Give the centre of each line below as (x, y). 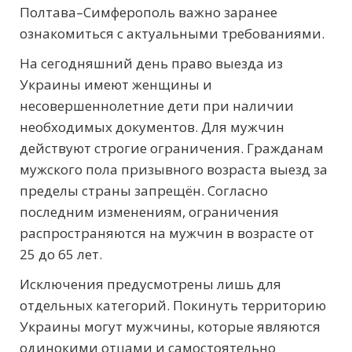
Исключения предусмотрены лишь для (150, 284)
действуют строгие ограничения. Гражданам (172, 148)
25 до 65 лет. (61, 254)
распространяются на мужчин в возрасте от (167, 233)
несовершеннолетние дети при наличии (157, 105)
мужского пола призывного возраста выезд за (174, 169)
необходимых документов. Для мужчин (152, 126)
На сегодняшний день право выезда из (151, 63)
